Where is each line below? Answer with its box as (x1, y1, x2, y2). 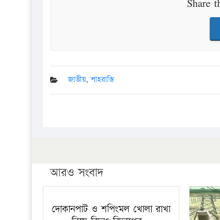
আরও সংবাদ (50, 164, 103, 181)
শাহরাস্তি (91, 74, 114, 85)
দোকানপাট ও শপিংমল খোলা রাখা (51, 202, 170, 216)
